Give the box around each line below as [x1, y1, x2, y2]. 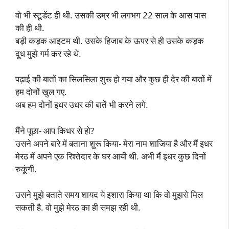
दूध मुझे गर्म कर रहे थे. [15, 47, 81, 59]
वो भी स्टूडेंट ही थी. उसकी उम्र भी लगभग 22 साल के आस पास [15, 9, 206, 21]
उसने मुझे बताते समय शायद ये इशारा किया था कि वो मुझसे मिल [15, 189, 203, 200]
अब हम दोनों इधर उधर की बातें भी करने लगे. [15, 99, 148, 110]
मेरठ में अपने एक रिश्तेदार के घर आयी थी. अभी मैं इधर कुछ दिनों [15, 150, 206, 162]
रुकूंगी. [15, 163, 37, 175]
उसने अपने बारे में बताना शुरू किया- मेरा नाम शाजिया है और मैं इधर [15, 137, 213, 149]
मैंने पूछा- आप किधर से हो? [15, 124, 94, 136]
